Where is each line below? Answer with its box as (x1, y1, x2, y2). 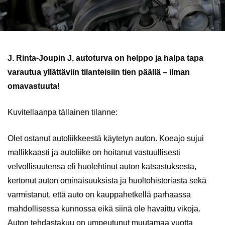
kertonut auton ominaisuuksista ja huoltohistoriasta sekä (8, 176, 206, 185)
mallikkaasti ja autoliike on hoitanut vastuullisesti (8, 148, 180, 157)
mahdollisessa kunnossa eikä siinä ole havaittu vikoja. (8, 204, 200, 213)
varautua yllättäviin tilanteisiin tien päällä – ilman (8, 68, 190, 76)
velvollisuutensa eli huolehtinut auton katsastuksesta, (8, 162, 196, 171)
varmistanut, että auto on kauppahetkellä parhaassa (8, 190, 191, 199)
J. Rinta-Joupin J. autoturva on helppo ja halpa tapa (8, 54, 203, 62)
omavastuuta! (8, 82, 60, 90)
